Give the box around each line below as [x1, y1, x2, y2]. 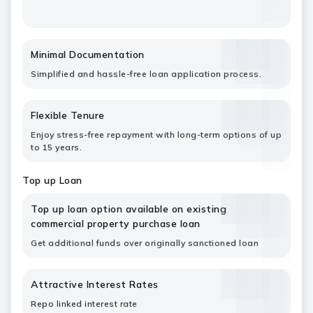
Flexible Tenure [31, 109, 105, 122]
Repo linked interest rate [31, 298, 140, 309]
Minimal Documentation [31, 48, 145, 61]
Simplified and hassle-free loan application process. [31, 68, 261, 79]
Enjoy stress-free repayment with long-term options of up [31, 129, 282, 140]
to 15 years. [31, 142, 82, 152]
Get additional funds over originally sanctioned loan [31, 238, 259, 248]
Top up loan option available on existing [31, 203, 226, 215]
